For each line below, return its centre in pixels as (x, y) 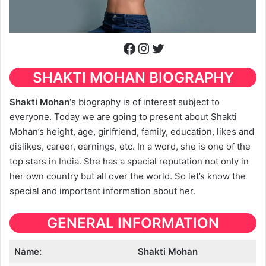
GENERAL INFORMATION (133, 223)
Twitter (174, 47)
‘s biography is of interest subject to (145, 102)
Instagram (170, 47)
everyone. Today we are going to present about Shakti (123, 117)
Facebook (154, 47)
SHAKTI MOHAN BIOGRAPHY (133, 78)
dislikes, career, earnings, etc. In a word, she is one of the (130, 147)
